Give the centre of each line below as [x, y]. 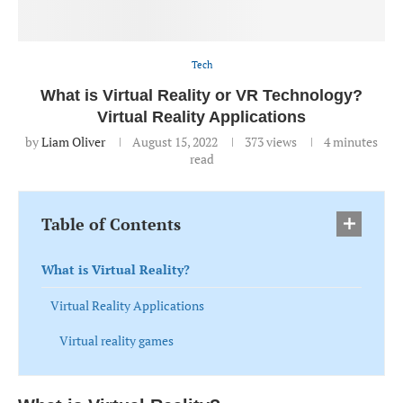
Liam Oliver [73, 141]
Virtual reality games [116, 340]
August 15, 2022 [175, 141]
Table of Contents [111, 224]
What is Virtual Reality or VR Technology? [201, 95]
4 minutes [351, 141]
